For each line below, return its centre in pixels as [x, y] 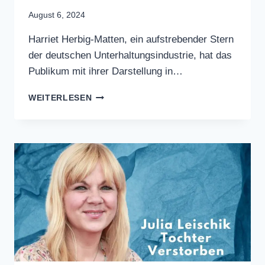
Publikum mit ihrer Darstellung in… [114, 140]
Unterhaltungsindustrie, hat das [109, 125]
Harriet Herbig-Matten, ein [94, 93]
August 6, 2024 [59, 69]
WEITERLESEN [59, 167]
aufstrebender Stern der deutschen [119, 109]
